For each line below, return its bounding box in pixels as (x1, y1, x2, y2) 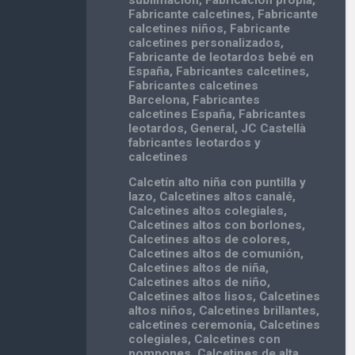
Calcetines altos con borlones (128, 218, 303, 233)
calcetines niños (128, 21, 224, 36)
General (190, 121, 235, 136)
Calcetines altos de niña (128, 261, 266, 276)
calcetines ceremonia (128, 318, 254, 333)
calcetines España (128, 107, 233, 122)
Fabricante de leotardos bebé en (128, 50, 315, 65)
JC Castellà (241, 121, 307, 136)
